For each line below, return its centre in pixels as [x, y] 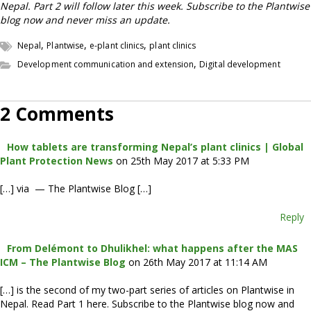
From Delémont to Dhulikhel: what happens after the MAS [152, 248]
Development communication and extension [106, 64]
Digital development [240, 64]
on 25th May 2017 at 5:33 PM [183, 160]
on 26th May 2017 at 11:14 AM [198, 262]
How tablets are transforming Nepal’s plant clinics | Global [155, 146]
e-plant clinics [117, 45]
